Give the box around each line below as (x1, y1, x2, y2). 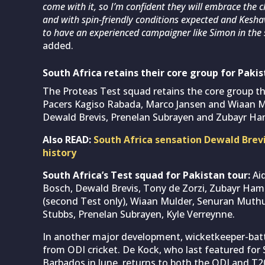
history (43, 146, 76, 159)
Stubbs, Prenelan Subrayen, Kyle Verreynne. (43, 207, 235, 221)
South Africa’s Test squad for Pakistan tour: (43, 168, 253, 182)
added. (43, 38, 73, 52)
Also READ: (43, 132, 93, 146)
